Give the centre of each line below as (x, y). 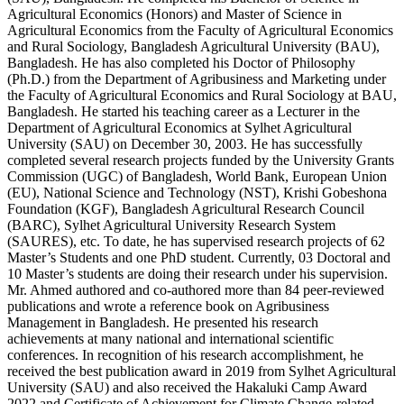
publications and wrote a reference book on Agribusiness (168, 307)
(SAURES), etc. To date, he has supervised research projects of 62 (196, 242)
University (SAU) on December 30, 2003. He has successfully (185, 144)
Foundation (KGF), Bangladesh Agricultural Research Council (186, 209)
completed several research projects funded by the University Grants (201, 161)
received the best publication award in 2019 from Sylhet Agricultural (202, 372)
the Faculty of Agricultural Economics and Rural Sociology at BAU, (202, 96)
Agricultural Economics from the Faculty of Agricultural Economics (200, 31)
